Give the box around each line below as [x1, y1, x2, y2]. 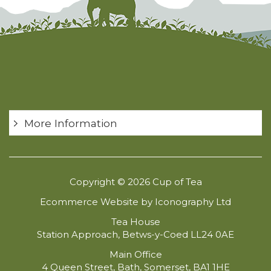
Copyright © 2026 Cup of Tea [69, 176, 202, 188]
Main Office [109, 249, 162, 261]
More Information [24, 117, 117, 130]
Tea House [111, 216, 160, 228]
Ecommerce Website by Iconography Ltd [40, 196, 231, 208]
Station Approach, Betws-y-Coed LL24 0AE [37, 229, 234, 241]
